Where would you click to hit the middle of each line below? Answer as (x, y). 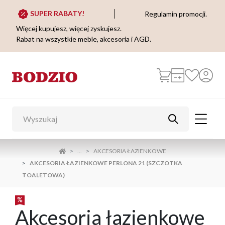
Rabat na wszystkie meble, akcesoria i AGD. (84, 39)
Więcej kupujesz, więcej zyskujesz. (69, 29)
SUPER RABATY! (57, 13)
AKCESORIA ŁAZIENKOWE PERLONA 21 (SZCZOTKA (106, 163)
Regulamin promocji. (176, 14)
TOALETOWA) (43, 175)
